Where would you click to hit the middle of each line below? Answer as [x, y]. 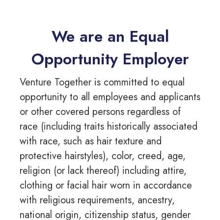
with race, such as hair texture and [91, 141]
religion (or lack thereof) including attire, [103, 171]
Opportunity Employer [110, 59]
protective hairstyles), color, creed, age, [103, 156]
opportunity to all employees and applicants [110, 97]
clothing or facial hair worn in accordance [106, 186]
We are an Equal [110, 37]
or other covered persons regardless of [100, 112]
